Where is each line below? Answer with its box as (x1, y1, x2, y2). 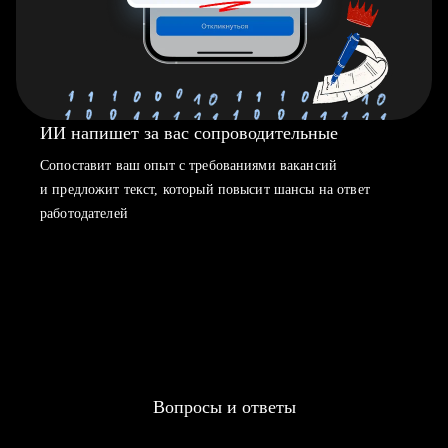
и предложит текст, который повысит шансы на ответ (40, 182, 370, 197)
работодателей (40, 206, 128, 221)
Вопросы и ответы (152, 397, 296, 417)
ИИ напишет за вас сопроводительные (40, 123, 338, 143)
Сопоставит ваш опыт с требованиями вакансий (40, 158, 338, 173)
